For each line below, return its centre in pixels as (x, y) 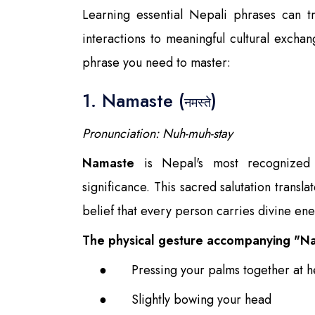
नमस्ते (198, 102)
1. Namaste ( (133, 100)
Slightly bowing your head (201, 299)
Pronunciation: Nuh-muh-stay (157, 133)
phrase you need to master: (156, 62)
